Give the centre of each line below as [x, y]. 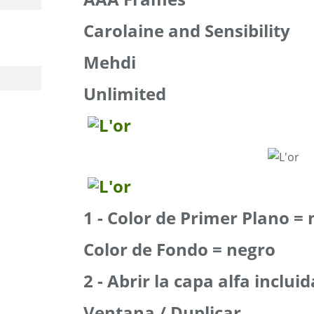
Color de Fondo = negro [179, 249]
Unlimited [125, 94]
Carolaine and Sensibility [187, 30]
